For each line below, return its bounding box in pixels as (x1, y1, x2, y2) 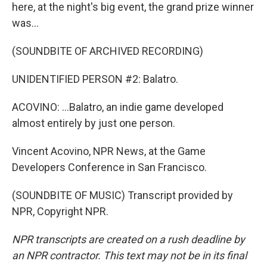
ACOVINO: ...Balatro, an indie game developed (12, 101, 223, 113)
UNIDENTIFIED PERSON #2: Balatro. (12, 73, 178, 85)
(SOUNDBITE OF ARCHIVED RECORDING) (12, 45, 203, 57)
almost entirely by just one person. (12, 117, 175, 129)
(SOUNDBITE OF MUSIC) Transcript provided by (12, 189, 233, 201)
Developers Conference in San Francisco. (12, 161, 207, 173)
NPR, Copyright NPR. (12, 205, 108, 218)
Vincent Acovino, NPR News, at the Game (12, 145, 206, 157)
